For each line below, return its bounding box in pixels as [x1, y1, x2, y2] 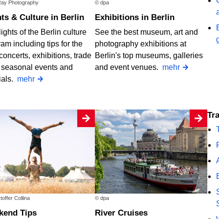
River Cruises [101, 208, 148, 218]
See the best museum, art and [95, 27, 198, 36]
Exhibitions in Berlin [100, 12, 175, 22]
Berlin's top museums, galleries [95, 51, 203, 60]
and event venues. [95, 63, 162, 71]
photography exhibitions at [95, 39, 186, 48]
